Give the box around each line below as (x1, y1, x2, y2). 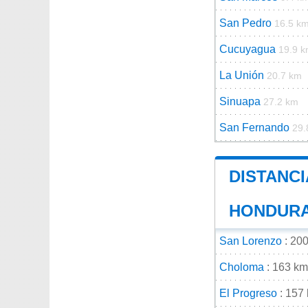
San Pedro (219, 16, 272, 29)
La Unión (219, 69, 264, 81)
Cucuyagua (219, 43, 276, 55)
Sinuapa (219, 95, 261, 107)
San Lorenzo (219, 234, 282, 247)
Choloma (219, 261, 264, 273)
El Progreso (219, 287, 277, 299)
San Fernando (219, 121, 289, 133)
